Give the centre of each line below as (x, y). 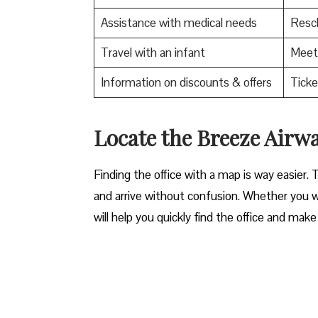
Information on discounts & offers (186, 82)
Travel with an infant (153, 52)
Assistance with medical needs (179, 22)
